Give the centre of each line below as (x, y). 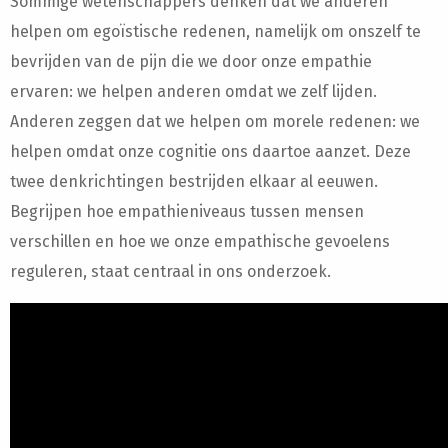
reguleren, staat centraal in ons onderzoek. (170, 271)
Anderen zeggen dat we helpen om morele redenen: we (215, 121)
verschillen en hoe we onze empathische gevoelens (200, 241)
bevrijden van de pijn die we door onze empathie (191, 61)
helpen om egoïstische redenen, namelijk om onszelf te (215, 31)
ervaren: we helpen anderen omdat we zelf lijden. (193, 91)
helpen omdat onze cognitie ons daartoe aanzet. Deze (210, 151)
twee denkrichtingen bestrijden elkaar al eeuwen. (194, 181)
